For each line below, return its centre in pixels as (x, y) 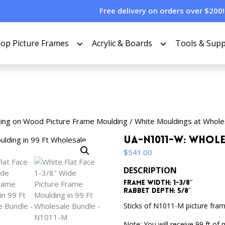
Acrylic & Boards (122, 43)
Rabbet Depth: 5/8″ (158, 191)
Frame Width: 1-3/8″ (158, 183)
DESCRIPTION (150, 170)
